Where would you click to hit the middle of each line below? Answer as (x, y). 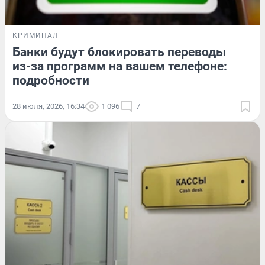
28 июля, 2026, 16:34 (49, 106)
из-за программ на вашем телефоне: (120, 66)
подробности (51, 80)
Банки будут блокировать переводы (119, 52)
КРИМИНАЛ (35, 35)
